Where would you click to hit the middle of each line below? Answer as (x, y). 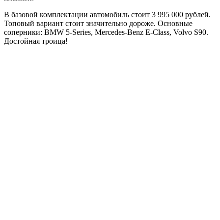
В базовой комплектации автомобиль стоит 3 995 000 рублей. (107, 14)
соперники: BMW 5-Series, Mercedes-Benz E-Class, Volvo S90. (106, 32)
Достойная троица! (36, 41)
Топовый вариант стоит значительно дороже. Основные (98, 23)
